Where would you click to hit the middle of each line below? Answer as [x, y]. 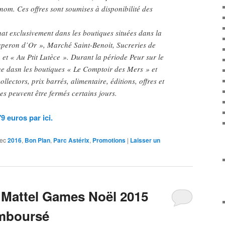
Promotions [109, 140]
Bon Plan [37, 140]
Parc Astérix [71, 140]
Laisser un [145, 140]
